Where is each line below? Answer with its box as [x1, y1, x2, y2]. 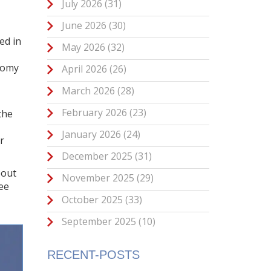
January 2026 [59, 127, 124, 141]
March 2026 [59, 83, 118, 97]
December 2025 [59, 149, 135, 163]
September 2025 [59, 214, 139, 228]
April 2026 [59, 62, 110, 76]
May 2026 [59, 40, 108, 54]
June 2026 [59, 18, 109, 32]
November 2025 [59, 171, 137, 184]
